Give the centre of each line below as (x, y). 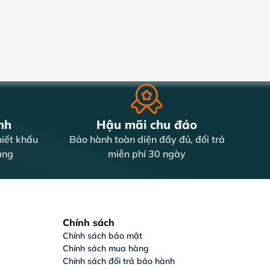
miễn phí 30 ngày (147, 154)
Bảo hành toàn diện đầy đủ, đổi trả (147, 140)
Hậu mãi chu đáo (147, 125)
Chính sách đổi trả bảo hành (118, 261)
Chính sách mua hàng (105, 249)
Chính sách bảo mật (102, 236)
